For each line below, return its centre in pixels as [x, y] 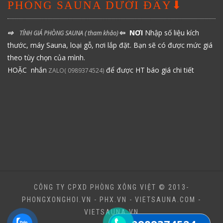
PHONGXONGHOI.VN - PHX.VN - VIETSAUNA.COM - [111, 200]
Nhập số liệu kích [172, 33]
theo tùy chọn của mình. [46, 57]
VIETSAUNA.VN [111, 212]
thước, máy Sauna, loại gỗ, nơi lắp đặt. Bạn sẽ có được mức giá [110, 45]
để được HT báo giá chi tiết [149, 70]
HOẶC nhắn [27, 70]
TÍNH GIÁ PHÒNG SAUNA [52, 33]
